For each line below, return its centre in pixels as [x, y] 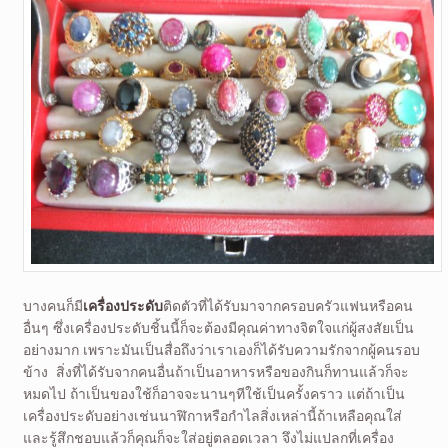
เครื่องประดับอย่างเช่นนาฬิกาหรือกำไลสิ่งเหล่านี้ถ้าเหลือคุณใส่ [212, 415]
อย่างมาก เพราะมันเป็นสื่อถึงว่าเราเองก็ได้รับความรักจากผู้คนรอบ [221, 349]
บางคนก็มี [52, 305]
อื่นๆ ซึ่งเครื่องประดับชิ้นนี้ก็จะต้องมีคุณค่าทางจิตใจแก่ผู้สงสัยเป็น [218, 327]
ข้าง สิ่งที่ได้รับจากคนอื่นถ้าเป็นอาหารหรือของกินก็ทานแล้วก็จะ [215, 371]
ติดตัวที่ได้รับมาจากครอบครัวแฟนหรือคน [287, 305]
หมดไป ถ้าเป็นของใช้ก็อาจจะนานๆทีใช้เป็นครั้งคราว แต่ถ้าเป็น [213, 393]
